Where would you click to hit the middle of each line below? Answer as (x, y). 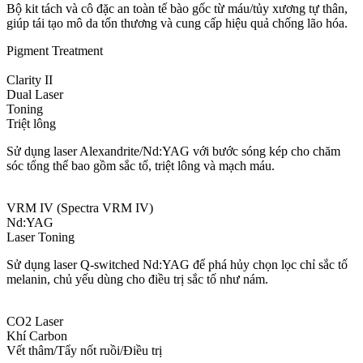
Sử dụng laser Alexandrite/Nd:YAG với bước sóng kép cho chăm (173, 152)
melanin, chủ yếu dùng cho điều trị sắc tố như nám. (137, 280)
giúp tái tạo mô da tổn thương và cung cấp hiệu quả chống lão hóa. (177, 23)
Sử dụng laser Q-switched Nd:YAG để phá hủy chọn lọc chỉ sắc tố (177, 265)
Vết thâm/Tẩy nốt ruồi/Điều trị (84, 351)
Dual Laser (35, 95)
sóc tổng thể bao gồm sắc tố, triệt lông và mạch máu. (141, 166)
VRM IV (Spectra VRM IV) (80, 208)
